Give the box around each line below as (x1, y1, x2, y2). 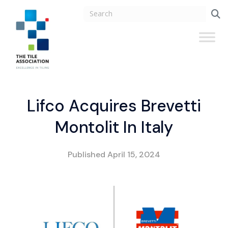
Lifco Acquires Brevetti (27, 95, 201, 117)
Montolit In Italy (54, 117, 174, 138)
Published (68, 149, 108, 160)
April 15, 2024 (107, 149, 160, 160)
